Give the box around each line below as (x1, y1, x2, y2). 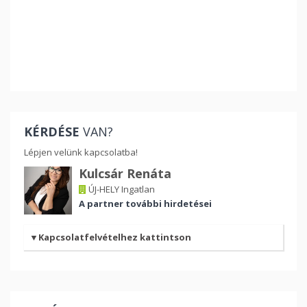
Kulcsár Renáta (79, 164, 171, 182)
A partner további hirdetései (79, 197, 212, 210)
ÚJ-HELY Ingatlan (86, 182, 155, 195)
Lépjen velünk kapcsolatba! (24, 145, 138, 158)
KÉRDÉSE (24, 123, 79, 140)
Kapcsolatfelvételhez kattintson (38, 230, 191, 243)
